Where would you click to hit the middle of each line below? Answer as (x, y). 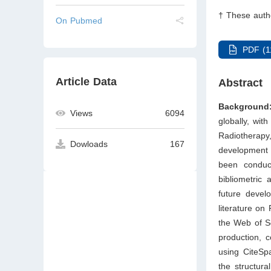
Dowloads (89, 144)
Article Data (86, 82)
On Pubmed (79, 21)
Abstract (241, 83)
